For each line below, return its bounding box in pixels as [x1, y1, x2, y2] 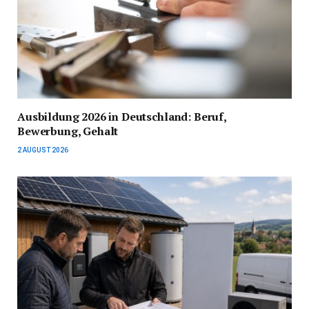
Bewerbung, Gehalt [17, 123, 119, 139]
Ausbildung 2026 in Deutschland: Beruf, [17, 108, 226, 124]
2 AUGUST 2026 [17, 146, 68, 154]
